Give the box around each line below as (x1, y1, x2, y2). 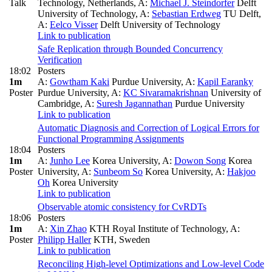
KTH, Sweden (91, 234, 150, 245)
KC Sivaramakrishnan (123, 87, 208, 98)
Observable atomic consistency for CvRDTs (38, 202, 206, 212)
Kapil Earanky (197, 76, 253, 87)
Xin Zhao (50, 223, 87, 234)
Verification (38, 55, 82, 66)
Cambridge (38, 98, 80, 109)
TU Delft (221, 8, 259, 19)
